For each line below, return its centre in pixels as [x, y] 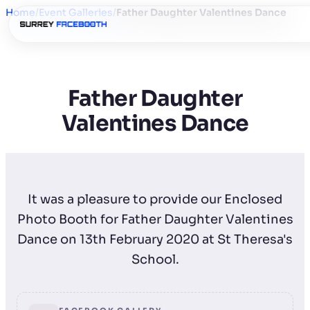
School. [155, 259]
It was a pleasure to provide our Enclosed [155, 199]
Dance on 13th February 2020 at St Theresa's [155, 239]
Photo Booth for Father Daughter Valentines [155, 219]
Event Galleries [76, 12]
